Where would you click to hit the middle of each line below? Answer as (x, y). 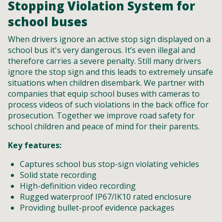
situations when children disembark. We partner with (106, 83)
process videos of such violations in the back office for (108, 105)
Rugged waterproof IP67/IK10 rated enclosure (106, 197)
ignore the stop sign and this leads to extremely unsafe (111, 72)
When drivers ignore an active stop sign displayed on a (109, 39)
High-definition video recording (78, 186)
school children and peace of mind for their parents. (104, 126)
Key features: (35, 145)
